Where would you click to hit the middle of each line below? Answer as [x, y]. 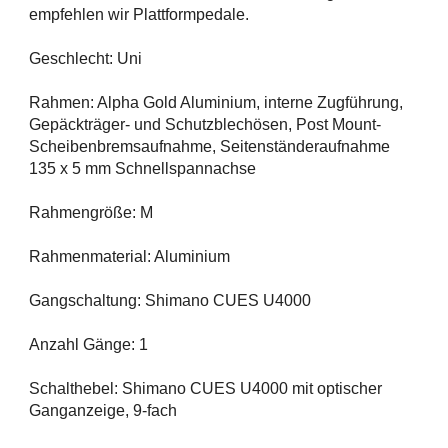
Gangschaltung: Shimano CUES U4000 [170, 301]
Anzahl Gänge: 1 [88, 345]
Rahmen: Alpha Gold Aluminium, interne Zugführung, [216, 103]
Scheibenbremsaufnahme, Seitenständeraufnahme [209, 147]
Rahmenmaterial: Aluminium [129, 257]
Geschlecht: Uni [85, 59]
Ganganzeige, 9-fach [103, 411]
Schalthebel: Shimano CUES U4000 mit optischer [205, 389]
